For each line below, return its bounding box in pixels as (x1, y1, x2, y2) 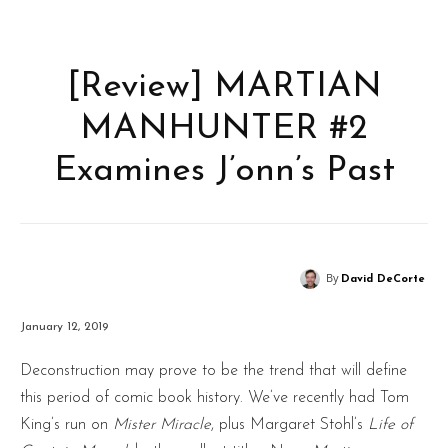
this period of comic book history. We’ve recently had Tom (20, 389, 409, 406)
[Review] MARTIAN (66, 70, 382, 105)
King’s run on (20, 416, 113, 433)
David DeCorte (341, 274, 425, 285)
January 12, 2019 (20, 320, 108, 333)
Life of (368, 416, 413, 433)
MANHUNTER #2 (80, 112, 368, 147)
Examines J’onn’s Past (53, 154, 395, 189)
